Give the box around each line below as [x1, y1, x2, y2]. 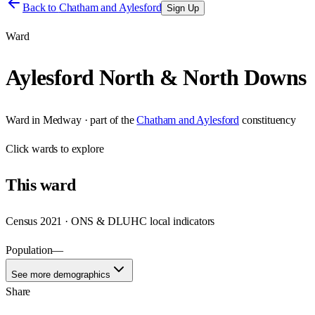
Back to [22, 1, 59, 13]
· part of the [81, 113, 134, 126]
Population [6, 243, 53, 256]
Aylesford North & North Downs [6, 65, 307, 91]
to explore [58, 142, 104, 155]
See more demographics [11, 269, 110, 280]
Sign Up [167, 3, 200, 13]
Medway [42, 113, 82, 126]
